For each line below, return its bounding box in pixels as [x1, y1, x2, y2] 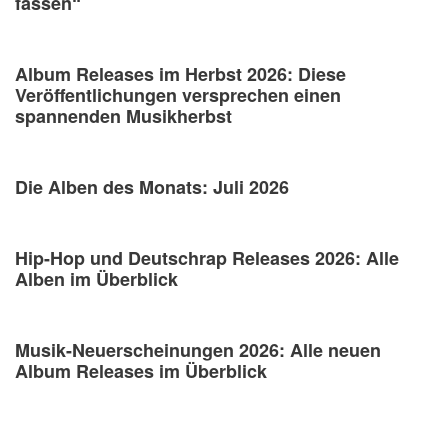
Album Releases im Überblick [15, 358, 267, 385]
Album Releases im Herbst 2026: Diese [15, 61, 346, 88]
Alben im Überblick [15, 266, 178, 293]
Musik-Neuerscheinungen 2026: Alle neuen [15, 337, 381, 364]
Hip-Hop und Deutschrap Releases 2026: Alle [15, 245, 399, 272]
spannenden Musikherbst [15, 103, 232, 130]
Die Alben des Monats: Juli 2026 [15, 174, 289, 201]
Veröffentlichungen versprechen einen [15, 82, 341, 109]
